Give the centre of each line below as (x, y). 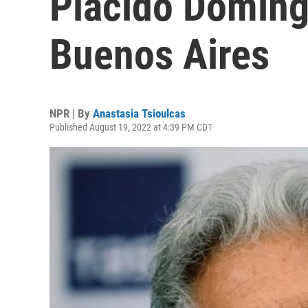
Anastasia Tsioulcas (139, 113)
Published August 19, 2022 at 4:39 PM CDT (131, 127)
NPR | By (71, 113)
